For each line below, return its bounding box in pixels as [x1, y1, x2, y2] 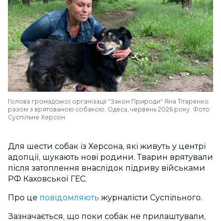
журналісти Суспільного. [99, 193, 204, 202]
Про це [8, 193, 39, 202]
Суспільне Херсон [8, 113, 65, 121]
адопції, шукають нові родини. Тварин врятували [8, 152, 213, 162]
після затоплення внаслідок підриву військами [8, 163, 205, 173]
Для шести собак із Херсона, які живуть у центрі [8, 142, 206, 151]
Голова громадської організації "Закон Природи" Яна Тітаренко [8, 98, 209, 105]
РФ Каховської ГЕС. [8, 174, 87, 184]
